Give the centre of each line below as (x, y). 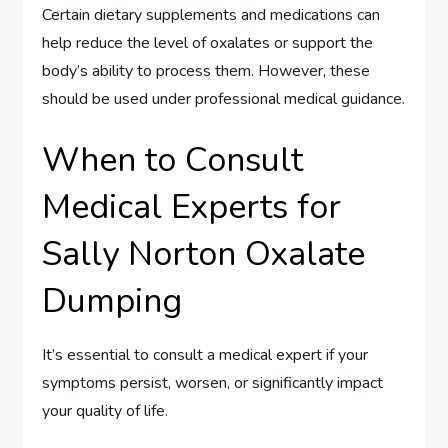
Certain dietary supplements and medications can (211, 15)
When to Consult (173, 160)
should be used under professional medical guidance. (224, 99)
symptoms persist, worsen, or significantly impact (213, 383)
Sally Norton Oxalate (204, 254)
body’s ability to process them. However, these (206, 71)
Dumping (112, 301)
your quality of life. (105, 411)
